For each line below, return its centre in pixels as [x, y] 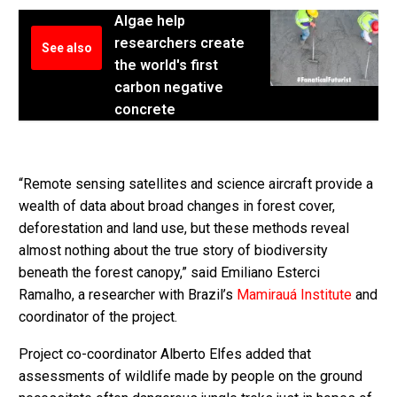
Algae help [150, 20]
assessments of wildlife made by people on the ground [191, 377]
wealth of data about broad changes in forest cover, [177, 206]
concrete [145, 109]
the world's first [166, 65]
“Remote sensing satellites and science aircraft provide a [196, 183]
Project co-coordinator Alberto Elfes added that [165, 354]
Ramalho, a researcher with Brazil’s [128, 294]
